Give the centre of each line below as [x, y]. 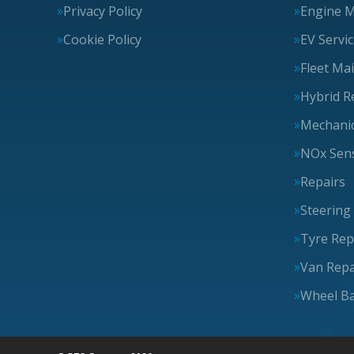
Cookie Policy [102, 40]
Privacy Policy [103, 11]
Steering [326, 210]
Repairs [323, 182]
